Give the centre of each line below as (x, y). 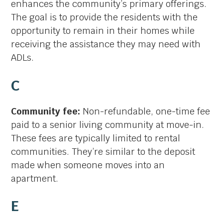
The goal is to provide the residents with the (105, 17)
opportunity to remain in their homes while (103, 31)
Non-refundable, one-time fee (147, 111)
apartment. (35, 178)
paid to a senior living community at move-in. (108, 124)
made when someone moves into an (88, 165)
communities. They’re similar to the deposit (103, 151)
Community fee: (47, 111)
